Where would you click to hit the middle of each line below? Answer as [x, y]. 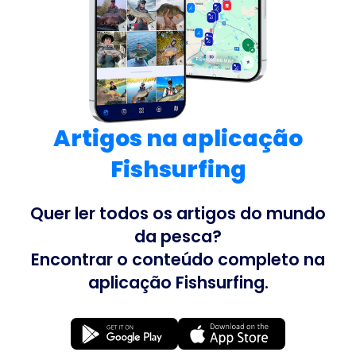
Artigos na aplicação [178, 138]
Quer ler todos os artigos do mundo [178, 213]
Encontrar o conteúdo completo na [178, 259]
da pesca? [178, 236]
